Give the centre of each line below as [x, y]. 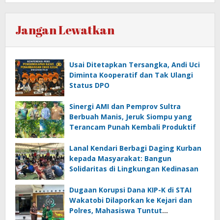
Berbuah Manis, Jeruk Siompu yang [131, 116]
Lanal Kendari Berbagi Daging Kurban [135, 148]
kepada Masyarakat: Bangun [120, 158]
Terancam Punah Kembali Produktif [133, 127]
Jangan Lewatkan [65, 30]
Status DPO [89, 85]
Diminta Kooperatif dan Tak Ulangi [131, 75]
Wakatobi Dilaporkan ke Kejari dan [131, 200]
